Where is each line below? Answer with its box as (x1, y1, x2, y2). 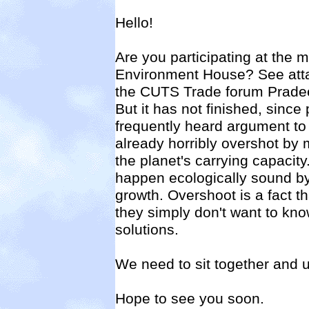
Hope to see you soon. (115, 290, 264, 307)
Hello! (115, 14, 153, 31)
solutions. (115, 221, 179, 238)
